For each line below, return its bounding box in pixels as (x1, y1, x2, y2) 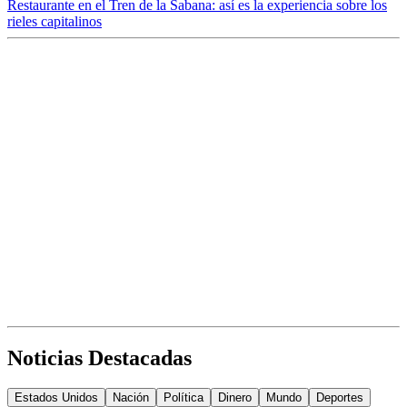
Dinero (218, 391, 252, 405)
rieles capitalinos (7, 13, 102, 29)
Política (164, 391, 203, 405)
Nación (113, 391, 149, 405)
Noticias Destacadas (7, 345, 192, 370)
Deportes (316, 391, 363, 405)
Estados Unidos (15, 391, 98, 405)
